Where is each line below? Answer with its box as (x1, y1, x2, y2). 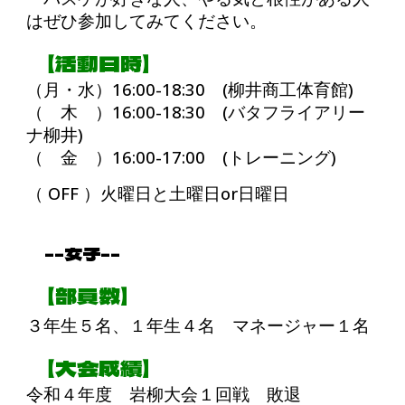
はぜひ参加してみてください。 (26, 9, 268, 32)
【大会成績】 (26, 352, 150, 383)
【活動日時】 (26, 47, 150, 79)
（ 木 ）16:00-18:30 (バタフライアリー (26, 100, 366, 123)
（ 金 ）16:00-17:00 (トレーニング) (26, 146, 337, 168)
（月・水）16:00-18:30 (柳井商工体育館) (26, 78, 354, 100)
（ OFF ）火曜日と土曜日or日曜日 (26, 182, 290, 204)
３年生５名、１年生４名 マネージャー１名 (26, 314, 371, 336)
